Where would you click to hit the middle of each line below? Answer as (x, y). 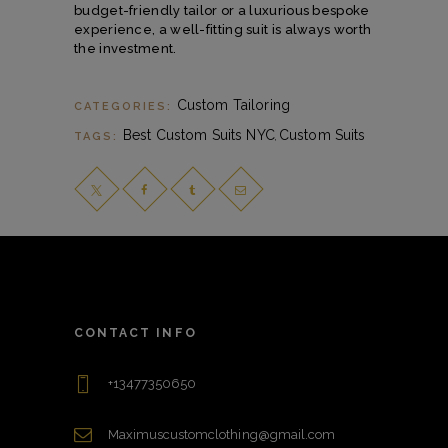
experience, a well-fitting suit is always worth (223, 29)
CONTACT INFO (135, 333)
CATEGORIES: (125, 107)
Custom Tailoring (233, 105)
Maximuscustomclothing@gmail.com (221, 434)
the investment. (125, 48)
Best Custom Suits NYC (198, 135)
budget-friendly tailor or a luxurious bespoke (222, 10)
